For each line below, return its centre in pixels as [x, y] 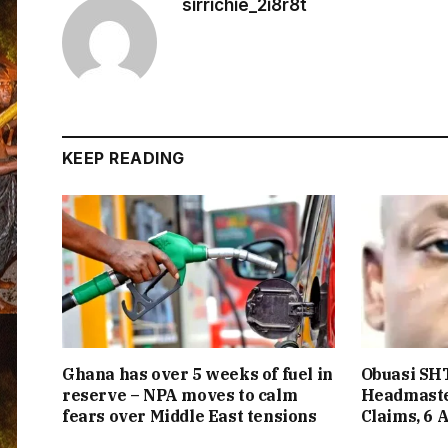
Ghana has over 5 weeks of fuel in [197, 374]
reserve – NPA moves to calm [180, 395]
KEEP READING [123, 158]
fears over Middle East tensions [189, 416]
